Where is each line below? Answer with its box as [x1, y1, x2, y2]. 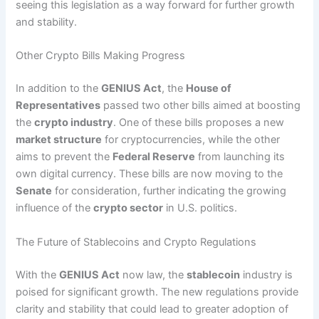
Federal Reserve [113, 150, 196, 164]
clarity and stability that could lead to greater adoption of [16, 302, 289, 315]
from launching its [195, 150, 286, 164]
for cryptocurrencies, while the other [102, 133, 281, 147]
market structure [16, 133, 103, 147]
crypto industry [34, 116, 114, 130]
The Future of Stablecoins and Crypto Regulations [16, 235, 257, 249]
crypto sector [93, 202, 164, 215]
